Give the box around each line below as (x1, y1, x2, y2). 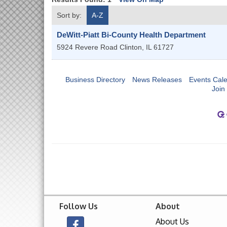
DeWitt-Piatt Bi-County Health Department (57, 30, 206, 39)
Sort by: (57, 11, 82, 19)
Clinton (120, 43, 142, 51)
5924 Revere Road (57, 43, 118, 51)
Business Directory (65, 75, 125, 84)
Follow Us (59, 201, 98, 211)
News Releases (132, 75, 182, 84)
